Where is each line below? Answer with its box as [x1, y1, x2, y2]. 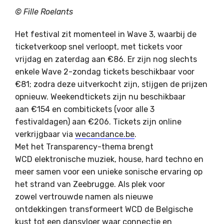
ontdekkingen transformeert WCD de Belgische [15, 204, 193, 214]
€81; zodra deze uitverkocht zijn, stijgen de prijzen [15, 79, 207, 89]
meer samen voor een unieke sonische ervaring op [15, 167, 202, 177]
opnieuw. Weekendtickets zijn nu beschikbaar [15, 92, 185, 102]
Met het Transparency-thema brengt [15, 142, 153, 152]
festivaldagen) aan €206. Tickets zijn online [15, 117, 181, 127]
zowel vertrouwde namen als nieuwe [15, 192, 153, 202]
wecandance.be [75, 129, 134, 139]
